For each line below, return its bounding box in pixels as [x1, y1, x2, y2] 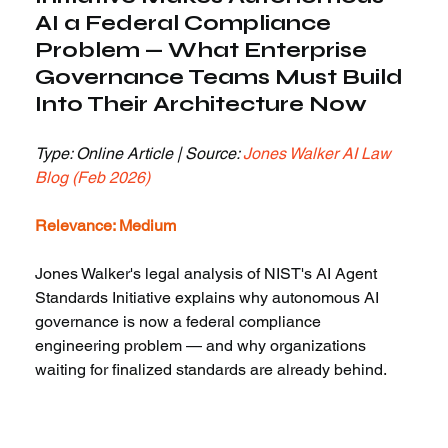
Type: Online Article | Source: [35, 144, 244, 164]
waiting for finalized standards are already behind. [35, 360, 388, 380]
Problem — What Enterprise [35, 37, 373, 64]
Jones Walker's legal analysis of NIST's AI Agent [35, 264, 382, 284]
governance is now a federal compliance [35, 312, 326, 332]
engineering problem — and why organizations [35, 336, 371, 356]
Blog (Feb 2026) [35, 168, 151, 188]
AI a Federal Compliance [35, 10, 337, 37]
